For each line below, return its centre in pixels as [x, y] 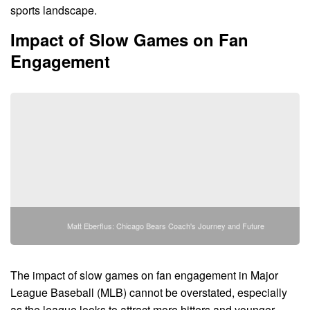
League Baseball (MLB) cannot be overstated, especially [149, 293]
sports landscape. [54, 10]
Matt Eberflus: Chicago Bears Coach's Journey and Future [165, 226]
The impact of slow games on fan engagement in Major [144, 275]
